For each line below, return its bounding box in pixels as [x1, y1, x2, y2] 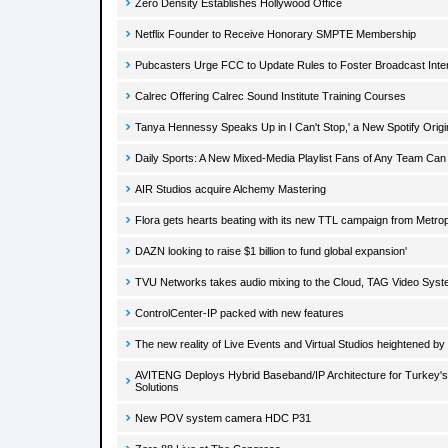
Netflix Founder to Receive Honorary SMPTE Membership [135, 28, 416, 40]
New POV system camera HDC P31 [135, 412, 311, 424]
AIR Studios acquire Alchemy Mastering [135, 183, 326, 195]
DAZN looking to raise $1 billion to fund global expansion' [135, 245, 407, 257]
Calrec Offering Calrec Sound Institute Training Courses [135, 90, 406, 102]
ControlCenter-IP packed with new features [135, 307, 344, 319]
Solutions [135, 381, 179, 393]
